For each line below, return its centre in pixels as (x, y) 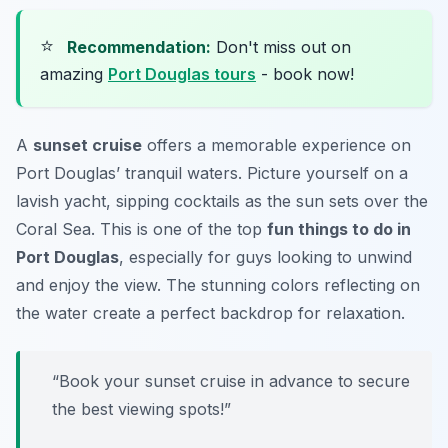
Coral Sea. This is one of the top (141, 228)
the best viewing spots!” (141, 408)
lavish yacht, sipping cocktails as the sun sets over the (222, 200)
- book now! (305, 73)
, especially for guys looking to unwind (265, 256)
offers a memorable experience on (276, 144)
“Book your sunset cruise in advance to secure (231, 380)
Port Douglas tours (182, 73)
